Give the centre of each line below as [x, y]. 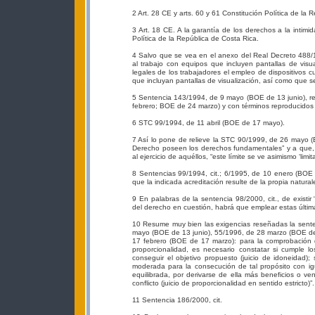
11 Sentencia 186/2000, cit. [177, 300]
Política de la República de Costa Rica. [195, 38]
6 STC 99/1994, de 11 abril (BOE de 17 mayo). [208, 123]
